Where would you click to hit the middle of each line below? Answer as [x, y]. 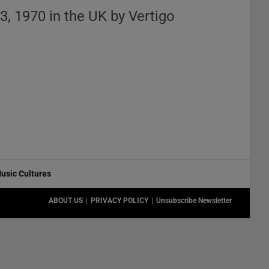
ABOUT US [66, 201]
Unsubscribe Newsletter [194, 201]
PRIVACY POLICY [119, 201]
